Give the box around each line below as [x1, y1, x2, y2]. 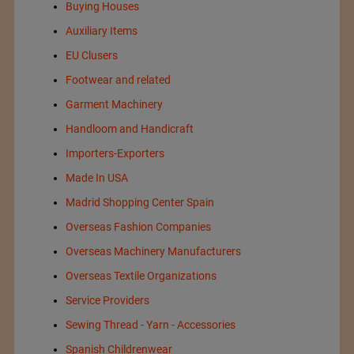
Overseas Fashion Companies [65, 220, 211, 234]
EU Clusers [65, 49, 118, 62]
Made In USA [65, 171, 128, 185]
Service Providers [65, 294, 149, 307]
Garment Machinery [65, 98, 163, 111]
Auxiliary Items [65, 24, 137, 38]
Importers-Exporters [65, 147, 164, 160]
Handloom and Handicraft [65, 122, 194, 136]
